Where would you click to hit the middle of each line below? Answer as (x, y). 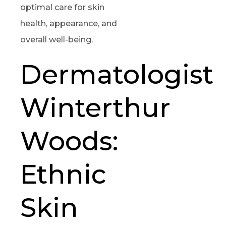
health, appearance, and (69, 23)
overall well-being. (56, 39)
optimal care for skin (62, 7)
